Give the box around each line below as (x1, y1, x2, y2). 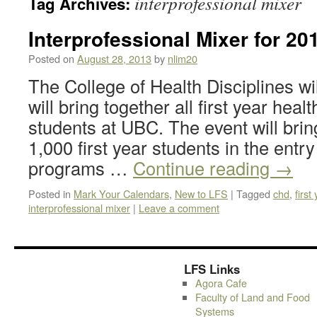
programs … (28, 155, 133, 180)
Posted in (28, 186, 71, 201)
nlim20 (168, 51, 197, 66)
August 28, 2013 (77, 51, 151, 66)
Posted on (28, 51, 74, 66)
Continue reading (133, 155, 275, 180)
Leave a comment (139, 200, 219, 215)
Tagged (236, 186, 270, 201)
